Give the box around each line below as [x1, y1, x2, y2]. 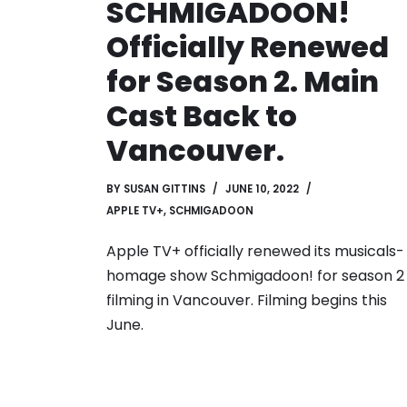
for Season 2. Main [106, 60, 379, 102]
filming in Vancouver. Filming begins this [106, 289, 387, 311]
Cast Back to [106, 94, 297, 136]
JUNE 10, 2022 [225, 181, 299, 196]
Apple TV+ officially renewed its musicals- [106, 240, 404, 262]
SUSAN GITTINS [124, 181, 205, 196]
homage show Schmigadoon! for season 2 [106, 264, 404, 286]
